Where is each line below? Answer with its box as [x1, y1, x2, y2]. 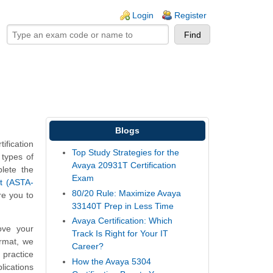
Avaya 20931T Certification [72, 160, 177, 171]
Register [174, 10, 207, 20]
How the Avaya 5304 [72, 256, 152, 266]
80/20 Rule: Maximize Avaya [72, 188, 182, 198]
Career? [72, 241, 104, 252]
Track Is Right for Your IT [72, 229, 169, 239]
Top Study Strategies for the [72, 147, 180, 158]
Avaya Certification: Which [72, 216, 173, 226]
